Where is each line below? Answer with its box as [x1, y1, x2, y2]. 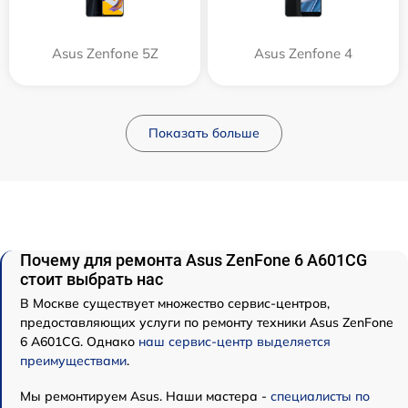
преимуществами [20, 352, 127, 370]
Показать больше [148, 125, 260, 142]
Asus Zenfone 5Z [51, 45, 158, 63]
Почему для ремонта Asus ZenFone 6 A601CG [20, 250, 367, 270]
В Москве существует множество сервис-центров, [20, 295, 330, 312]
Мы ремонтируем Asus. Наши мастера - [20, 388, 270, 405]
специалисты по [270, 388, 370, 405]
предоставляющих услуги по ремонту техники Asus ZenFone [20, 314, 393, 331]
